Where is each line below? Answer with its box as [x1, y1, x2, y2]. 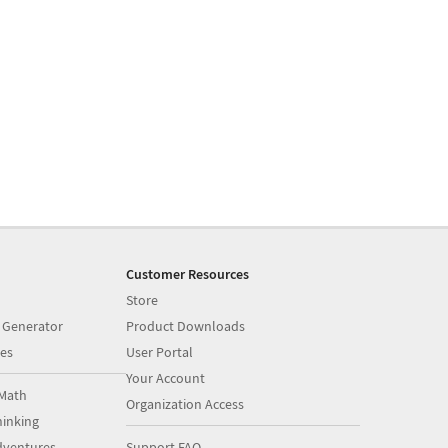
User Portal [126, 343, 194, 361]
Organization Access [126, 395, 245, 413]
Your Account [126, 369, 206, 387]
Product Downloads [126, 317, 246, 335]
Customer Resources [126, 265, 250, 283]
